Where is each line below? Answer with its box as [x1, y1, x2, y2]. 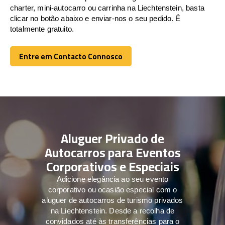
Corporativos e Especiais [46, 154, 179, 178]
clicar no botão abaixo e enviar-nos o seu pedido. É [10, 14, 181, 23]
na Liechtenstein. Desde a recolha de [50, 206, 175, 215]
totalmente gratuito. [10, 24, 74, 33]
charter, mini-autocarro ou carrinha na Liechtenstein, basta [10, 3, 204, 12]
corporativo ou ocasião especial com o [48, 185, 177, 194]
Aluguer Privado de [61, 126, 164, 150]
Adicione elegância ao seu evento [56, 174, 169, 183]
